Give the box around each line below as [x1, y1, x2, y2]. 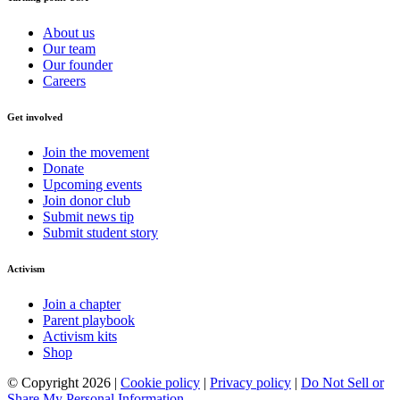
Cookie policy [121, 375, 200, 391]
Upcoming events [43, 177, 142, 193]
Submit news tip [43, 209, 134, 225]
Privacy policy [210, 375, 291, 391]
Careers [43, 73, 86, 89]
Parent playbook [43, 312, 135, 329]
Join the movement [43, 145, 149, 161]
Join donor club [43, 193, 130, 209]
